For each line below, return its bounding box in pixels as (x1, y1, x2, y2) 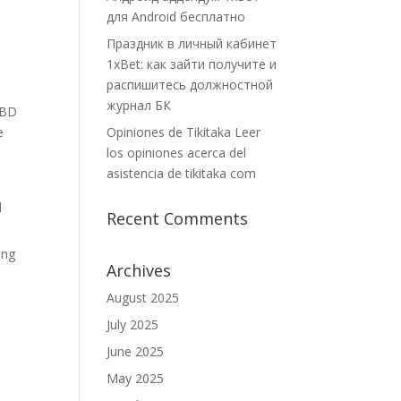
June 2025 (107, 343, 165, 360)
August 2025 (107, 289, 180, 306)
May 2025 (107, 370, 165, 387)
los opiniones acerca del (107, 144, 247, 161)
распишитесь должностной (107, 76, 274, 93)
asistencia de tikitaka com (107, 165, 257, 182)
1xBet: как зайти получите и (107, 55, 277, 73)
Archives (107, 260, 172, 281)
